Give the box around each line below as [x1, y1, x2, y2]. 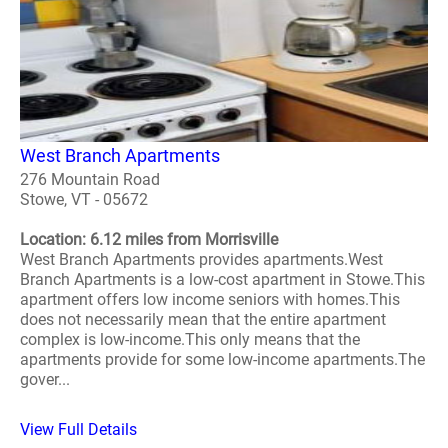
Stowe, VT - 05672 [20, 189, 148, 209]
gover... [20, 369, 70, 389]
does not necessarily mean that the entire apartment [20, 309, 386, 329]
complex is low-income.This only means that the [20, 329, 360, 349]
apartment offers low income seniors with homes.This [20, 289, 400, 309]
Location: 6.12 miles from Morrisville [20, 229, 278, 249]
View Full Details [20, 419, 137, 439]
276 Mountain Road [20, 169, 160, 189]
